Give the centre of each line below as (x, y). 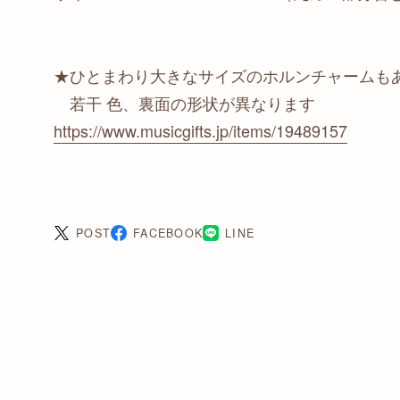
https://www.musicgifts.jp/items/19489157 (200, 130)
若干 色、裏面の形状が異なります (184, 102)
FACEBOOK (168, 233)
